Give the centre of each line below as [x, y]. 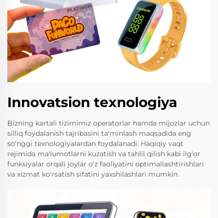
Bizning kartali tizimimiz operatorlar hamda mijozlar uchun [109, 123]
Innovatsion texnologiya [92, 102]
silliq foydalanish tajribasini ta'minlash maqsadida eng [99, 133]
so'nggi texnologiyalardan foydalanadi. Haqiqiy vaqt [95, 143]
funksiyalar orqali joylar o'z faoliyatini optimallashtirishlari [106, 164]
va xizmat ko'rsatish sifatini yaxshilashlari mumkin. [93, 174]
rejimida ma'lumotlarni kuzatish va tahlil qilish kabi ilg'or [104, 154]
